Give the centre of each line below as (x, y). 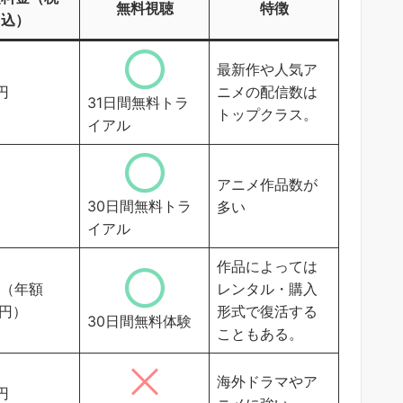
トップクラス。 (267, 114)
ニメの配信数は (267, 91)
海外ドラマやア (267, 381)
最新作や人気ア (267, 69)
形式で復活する (267, 311)
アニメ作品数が (267, 184)
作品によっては (267, 266)
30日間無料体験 (139, 321)
